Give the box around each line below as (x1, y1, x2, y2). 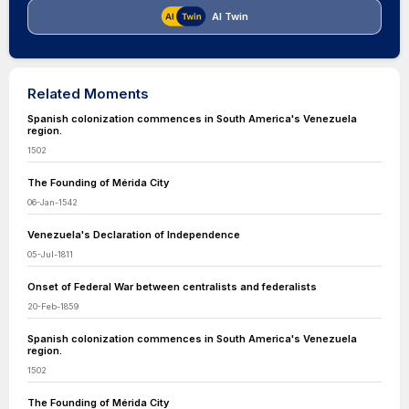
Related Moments (27, 85, 149, 102)
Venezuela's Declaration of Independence (27, 228, 240, 241)
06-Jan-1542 (27, 197, 78, 207)
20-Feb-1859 (27, 301, 79, 311)
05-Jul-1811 (27, 249, 73, 259)
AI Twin (212, 10, 248, 23)
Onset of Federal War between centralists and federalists (27, 280, 317, 293)
